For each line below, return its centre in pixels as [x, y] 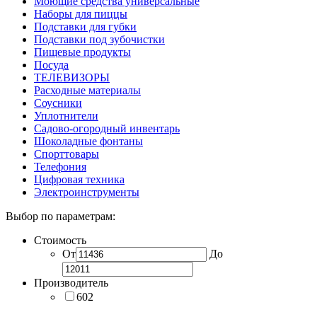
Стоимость [60, 240]
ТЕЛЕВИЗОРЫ [72, 77]
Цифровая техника [79, 179]
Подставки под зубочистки [99, 39]
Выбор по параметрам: [60, 216]
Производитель [71, 282]
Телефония [60, 166]
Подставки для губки [85, 26]
